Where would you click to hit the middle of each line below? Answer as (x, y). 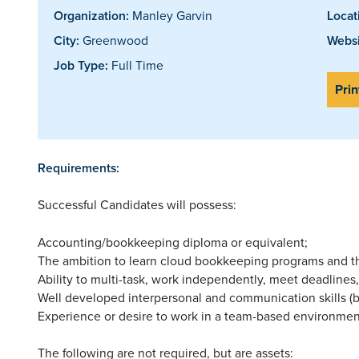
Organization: (91, 15)
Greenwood (114, 40)
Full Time (136, 65)
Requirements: (79, 167)
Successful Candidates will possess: (137, 204)
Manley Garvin (171, 15)
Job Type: (81, 65)
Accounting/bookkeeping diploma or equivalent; (173, 242)
